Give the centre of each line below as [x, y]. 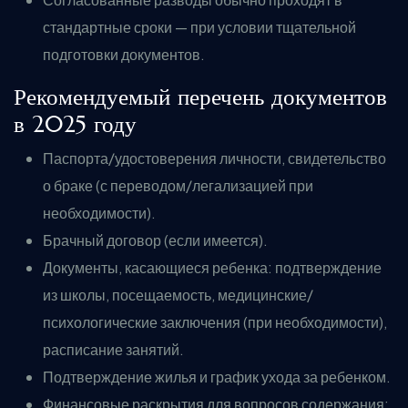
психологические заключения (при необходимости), [215, 322]
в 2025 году [75, 124]
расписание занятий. [113, 349]
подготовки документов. [124, 54]
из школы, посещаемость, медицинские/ [178, 295]
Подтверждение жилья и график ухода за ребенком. [217, 377]
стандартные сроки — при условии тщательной [199, 27]
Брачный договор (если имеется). [155, 240]
